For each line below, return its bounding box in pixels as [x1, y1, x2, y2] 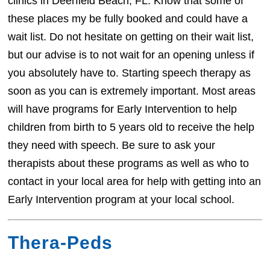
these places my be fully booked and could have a [8, 13, 248, 25]
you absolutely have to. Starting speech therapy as [8, 67, 251, 80]
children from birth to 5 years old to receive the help [8, 121, 255, 134]
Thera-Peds [8, 233, 113, 253]
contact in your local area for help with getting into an [8, 175, 262, 188]
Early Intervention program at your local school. [8, 193, 235, 206]
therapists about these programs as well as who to [8, 157, 250, 170]
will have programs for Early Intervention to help [8, 103, 237, 116]
